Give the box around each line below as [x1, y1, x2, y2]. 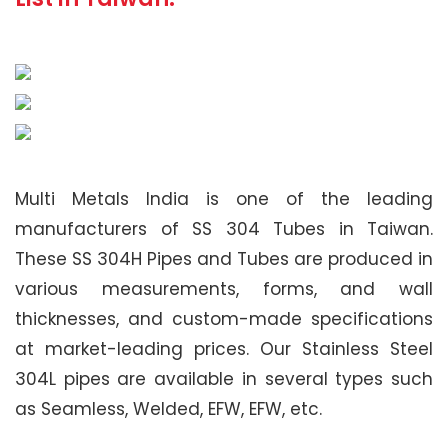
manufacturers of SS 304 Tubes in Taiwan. [15, 217, 433, 241]
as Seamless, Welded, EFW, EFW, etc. [15, 397, 322, 421]
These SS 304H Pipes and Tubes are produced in [15, 247, 433, 271]
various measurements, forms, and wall [15, 277, 433, 301]
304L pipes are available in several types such [15, 367, 433, 391]
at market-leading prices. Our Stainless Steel [15, 337, 433, 361]
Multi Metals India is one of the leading [15, 187, 433, 211]
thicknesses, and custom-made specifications [15, 307, 433, 331]
